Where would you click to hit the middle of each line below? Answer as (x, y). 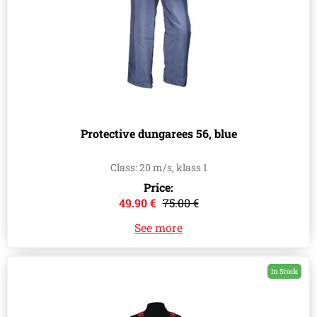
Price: (158, 188)
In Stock (284, 272)
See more (158, 228)
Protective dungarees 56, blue (158, 134)
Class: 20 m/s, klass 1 (158, 168)
